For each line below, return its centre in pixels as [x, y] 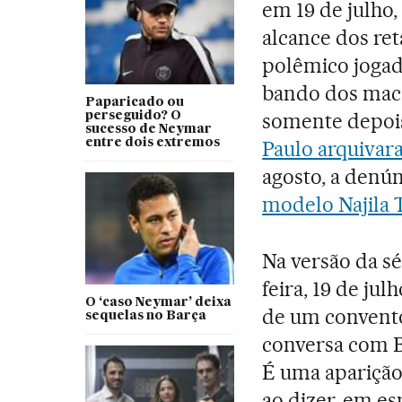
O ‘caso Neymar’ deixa [158, 302]
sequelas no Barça [145, 315]
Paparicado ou [134, 102]
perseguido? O [133, 115]
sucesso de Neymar [148, 129]
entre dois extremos [152, 142]
